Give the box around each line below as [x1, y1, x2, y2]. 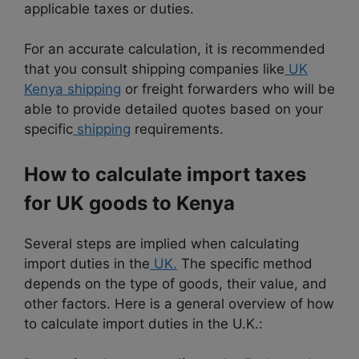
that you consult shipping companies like [24, 61, 284, 78]
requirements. [131, 121, 224, 138]
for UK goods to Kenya [24, 191, 235, 215]
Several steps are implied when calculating [24, 235, 299, 252]
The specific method [177, 255, 313, 272]
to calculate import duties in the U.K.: [24, 315, 263, 332]
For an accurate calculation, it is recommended [24, 41, 325, 58]
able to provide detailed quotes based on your [24, 101, 323, 118]
